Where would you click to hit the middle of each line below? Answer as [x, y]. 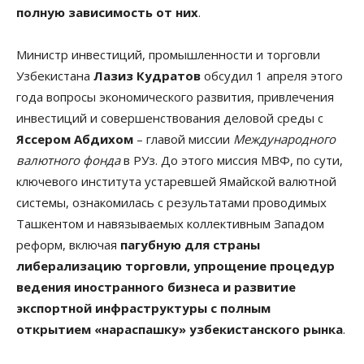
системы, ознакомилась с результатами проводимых [171, 202]
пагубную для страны [190, 244]
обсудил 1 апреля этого [272, 75]
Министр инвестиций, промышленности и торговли [168, 54]
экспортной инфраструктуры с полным [143, 308]
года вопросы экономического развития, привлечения [175, 96]
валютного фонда [68, 160]
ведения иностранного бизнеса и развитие [156, 286]
